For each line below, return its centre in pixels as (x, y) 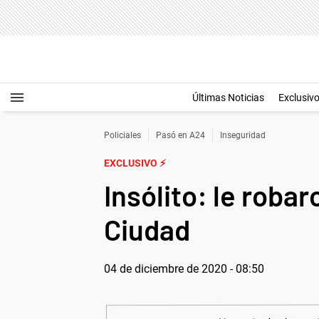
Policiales (122, 135)
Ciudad (147, 229)
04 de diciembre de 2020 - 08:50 (184, 269)
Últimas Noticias (228, 98)
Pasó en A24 (181, 135)
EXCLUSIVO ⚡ (135, 163)
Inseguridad (243, 135)
